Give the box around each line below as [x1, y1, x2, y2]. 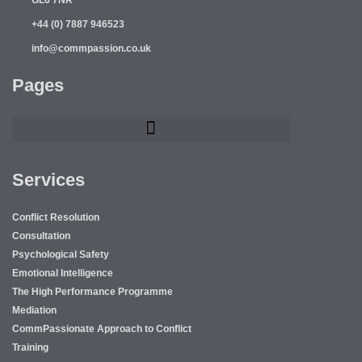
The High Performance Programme [12, 285, 173, 297]
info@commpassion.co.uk [31, 42, 151, 54]
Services [12, 169, 85, 190]
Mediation [12, 304, 57, 316]
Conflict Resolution [12, 211, 99, 223]
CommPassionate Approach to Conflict [12, 322, 192, 335]
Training [12, 341, 48, 353]
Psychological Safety [12, 248, 109, 260]
